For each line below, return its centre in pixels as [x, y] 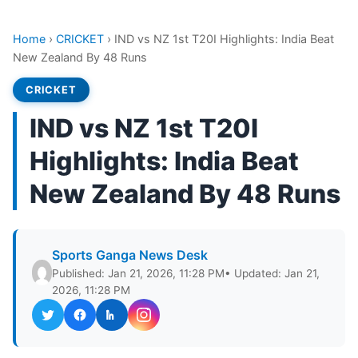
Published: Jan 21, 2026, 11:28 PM [139, 273]
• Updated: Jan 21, [272, 273]
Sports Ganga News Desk [130, 255]
